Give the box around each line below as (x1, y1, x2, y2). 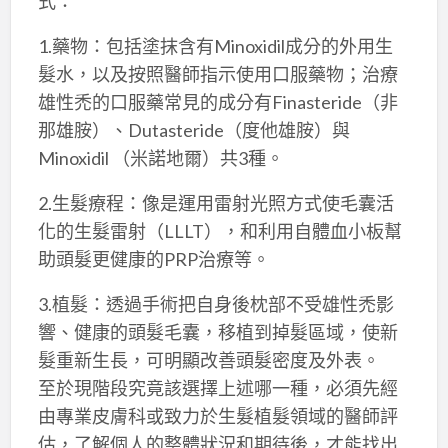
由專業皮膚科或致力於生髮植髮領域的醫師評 (37, 405, 398, 428)
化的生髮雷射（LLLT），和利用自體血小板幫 (37, 220, 402, 243)
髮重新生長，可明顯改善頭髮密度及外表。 (37, 349, 380, 372)
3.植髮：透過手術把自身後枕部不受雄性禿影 (37, 293, 394, 316)
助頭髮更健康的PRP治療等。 (37, 248, 270, 271)
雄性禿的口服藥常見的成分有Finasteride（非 (37, 91, 398, 114)
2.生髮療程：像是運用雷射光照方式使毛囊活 (37, 192, 394, 215)
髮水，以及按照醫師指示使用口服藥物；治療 (37, 63, 398, 86)
